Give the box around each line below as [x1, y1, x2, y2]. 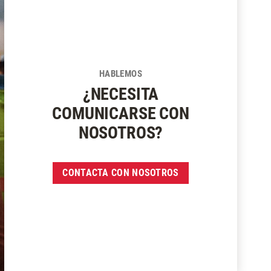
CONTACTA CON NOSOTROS [62, 166, 179, 178]
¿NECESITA [82, 83, 159, 104]
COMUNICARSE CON [52, 103, 189, 123]
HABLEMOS [99, 68, 143, 79]
